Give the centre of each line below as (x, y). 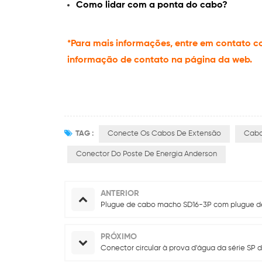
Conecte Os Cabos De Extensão (164, 133)
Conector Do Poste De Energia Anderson (146, 154)
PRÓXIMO (119, 237)
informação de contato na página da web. (160, 60)
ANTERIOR (120, 193)
